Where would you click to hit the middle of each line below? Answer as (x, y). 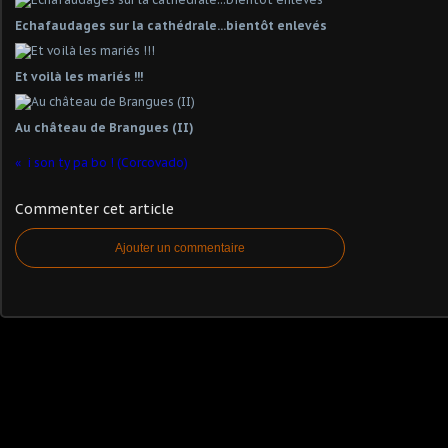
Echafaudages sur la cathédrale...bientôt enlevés (171, 25)
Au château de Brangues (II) (104, 127)
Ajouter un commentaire (180, 248)
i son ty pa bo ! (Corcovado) (107, 162)
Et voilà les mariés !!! (79, 76)
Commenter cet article (94, 209)
